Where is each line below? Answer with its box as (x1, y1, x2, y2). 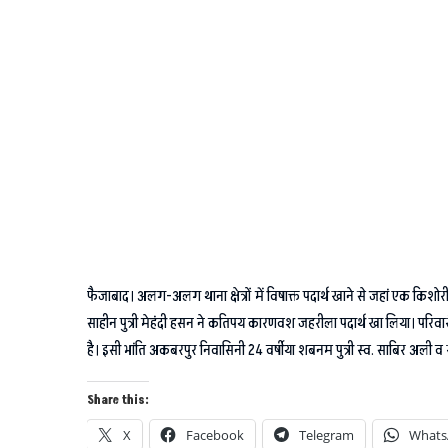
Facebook (186, 425, 244, 444)
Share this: (87, 391, 149, 409)
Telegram (299, 425, 354, 444)
